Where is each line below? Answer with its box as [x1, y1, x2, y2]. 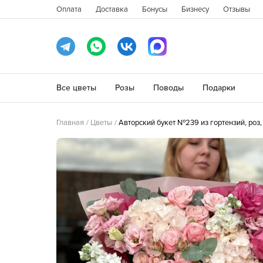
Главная [56, 118, 84, 127]
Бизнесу [181, 5, 209, 14]
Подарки [203, 83, 235, 93]
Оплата [56, 5, 82, 14]
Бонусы [142, 5, 167, 14]
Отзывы [223, 5, 250, 14]
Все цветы [56, 83, 96, 93]
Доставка [96, 5, 128, 14]
